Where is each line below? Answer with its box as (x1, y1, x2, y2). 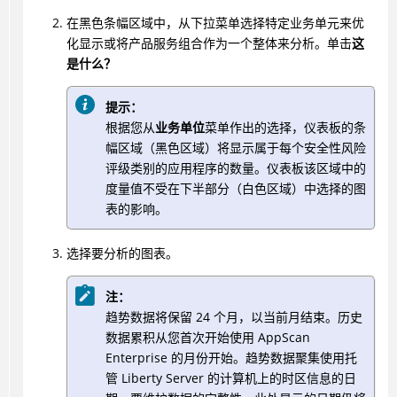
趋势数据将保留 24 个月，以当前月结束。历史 (105, 308, 362, 326)
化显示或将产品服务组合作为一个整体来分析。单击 (66, 34, 352, 51)
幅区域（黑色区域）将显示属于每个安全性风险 (105, 139, 366, 157)
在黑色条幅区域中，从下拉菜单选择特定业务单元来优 (66, 13, 364, 31)
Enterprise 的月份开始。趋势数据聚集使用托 (105, 349, 357, 367)
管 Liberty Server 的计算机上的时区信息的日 (105, 370, 356, 387)
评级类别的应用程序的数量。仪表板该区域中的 (105, 160, 366, 177)
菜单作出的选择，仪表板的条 (204, 119, 366, 136)
